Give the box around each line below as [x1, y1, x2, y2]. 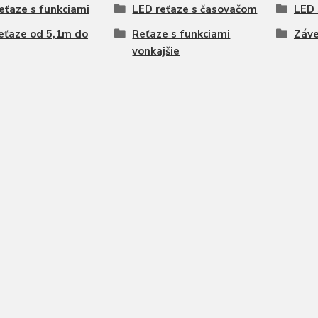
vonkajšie [132, 44, 180, 58]
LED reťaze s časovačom [132, 2, 258, 16]
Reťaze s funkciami [132, 27, 231, 41]
